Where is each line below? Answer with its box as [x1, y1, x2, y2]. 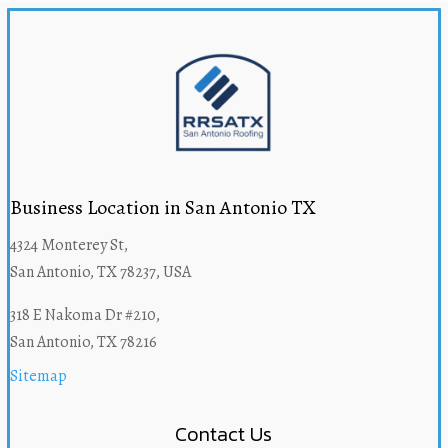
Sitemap [9, 365, 67, 388]
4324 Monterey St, [9, 234, 128, 257]
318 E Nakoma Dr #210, [9, 304, 160, 327]
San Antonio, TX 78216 [9, 331, 157, 354]
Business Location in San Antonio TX [9, 194, 316, 222]
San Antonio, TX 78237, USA [9, 261, 191, 284]
